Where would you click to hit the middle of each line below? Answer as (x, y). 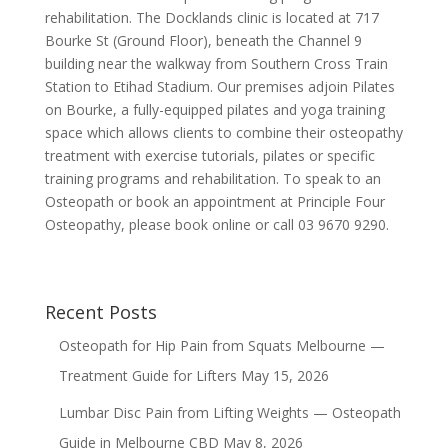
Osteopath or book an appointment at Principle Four (214, 201)
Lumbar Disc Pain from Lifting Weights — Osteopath (229, 412)
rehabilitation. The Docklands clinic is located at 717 (211, 17)
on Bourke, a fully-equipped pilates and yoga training (214, 109)
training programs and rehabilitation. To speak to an (212, 178)
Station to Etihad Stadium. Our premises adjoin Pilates (219, 86)
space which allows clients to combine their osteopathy (223, 132)
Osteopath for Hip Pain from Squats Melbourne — (221, 345)
